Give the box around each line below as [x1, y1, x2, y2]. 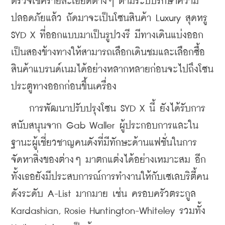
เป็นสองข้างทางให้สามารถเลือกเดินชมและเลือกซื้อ [11, 48, 205, 58]
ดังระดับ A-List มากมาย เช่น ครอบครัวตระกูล [11, 189, 196, 199]
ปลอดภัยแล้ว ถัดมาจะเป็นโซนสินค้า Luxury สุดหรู [11, 14, 207, 24]
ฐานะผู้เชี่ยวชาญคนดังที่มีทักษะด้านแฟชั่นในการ [11, 138, 197, 148]
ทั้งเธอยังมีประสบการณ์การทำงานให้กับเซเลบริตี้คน [11, 172, 208, 182]
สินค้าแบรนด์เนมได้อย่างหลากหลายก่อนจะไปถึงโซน [11, 65, 213, 75]
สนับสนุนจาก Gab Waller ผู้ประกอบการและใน [11, 121, 198, 131]
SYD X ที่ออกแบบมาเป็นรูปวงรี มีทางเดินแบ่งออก [11, 31, 203, 41]
